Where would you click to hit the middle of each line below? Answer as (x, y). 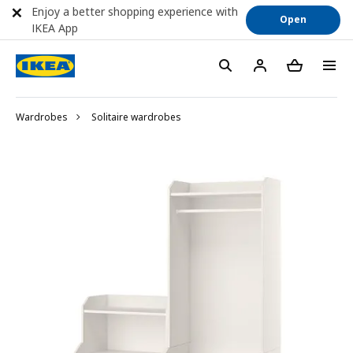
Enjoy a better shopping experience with (135, 11)
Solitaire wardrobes (136, 117)
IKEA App (55, 28)
